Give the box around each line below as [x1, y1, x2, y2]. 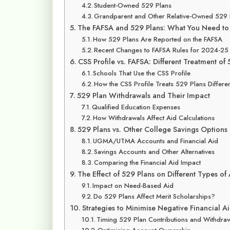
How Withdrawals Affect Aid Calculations [93, 113, 215, 123]
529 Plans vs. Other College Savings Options [77, 124, 227, 135]
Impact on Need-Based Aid [92, 181, 174, 191]
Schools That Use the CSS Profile [93, 68, 191, 79]
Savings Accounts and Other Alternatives [94, 147, 215, 157]
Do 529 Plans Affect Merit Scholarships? [93, 191, 216, 202]
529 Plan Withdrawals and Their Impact [76, 90, 210, 101]
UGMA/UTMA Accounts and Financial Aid [93, 136, 219, 146]
